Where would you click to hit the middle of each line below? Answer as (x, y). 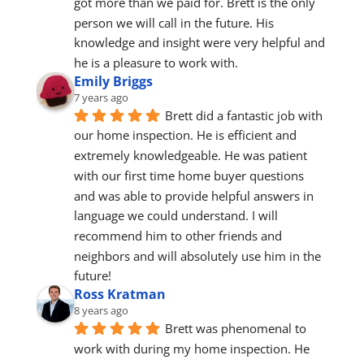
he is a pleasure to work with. (156, 62)
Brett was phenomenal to (235, 329)
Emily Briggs (113, 81)
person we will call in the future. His (173, 22)
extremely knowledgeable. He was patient (190, 156)
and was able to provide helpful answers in (193, 195)
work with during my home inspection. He (191, 348)
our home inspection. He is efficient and (185, 135)
